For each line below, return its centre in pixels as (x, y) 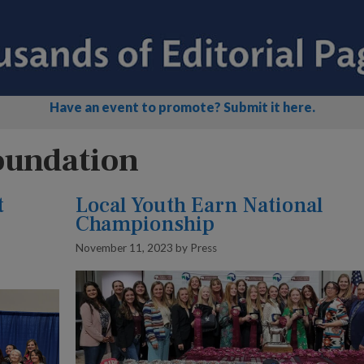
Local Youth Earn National (199, 206)
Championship (145, 225)
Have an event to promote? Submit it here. (182, 106)
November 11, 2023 (124, 247)
